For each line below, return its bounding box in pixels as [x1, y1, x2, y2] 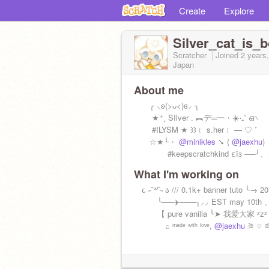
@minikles [179, 136, 216, 147]
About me [134, 82, 184, 98]
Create [179, 4, 205, 17]
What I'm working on [134, 166, 239, 182]
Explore [224, 4, 254, 17]
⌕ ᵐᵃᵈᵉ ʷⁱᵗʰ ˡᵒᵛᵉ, [134, 220, 214, 231]
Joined [216, 49, 241, 61]
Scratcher [173, 49, 209, 61]
